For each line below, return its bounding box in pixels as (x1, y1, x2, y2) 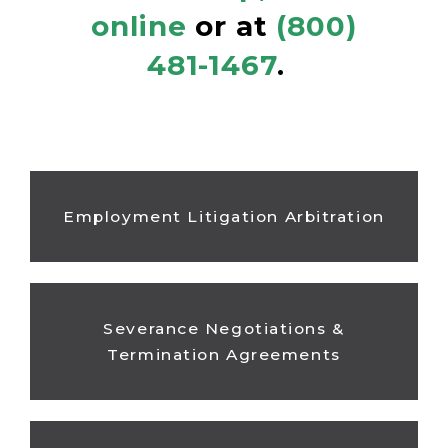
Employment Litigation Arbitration (63, 206, 385, 226)
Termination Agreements (107, 344, 341, 364)
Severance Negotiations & (103, 318, 345, 338)
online (91, 9, 187, 44)
